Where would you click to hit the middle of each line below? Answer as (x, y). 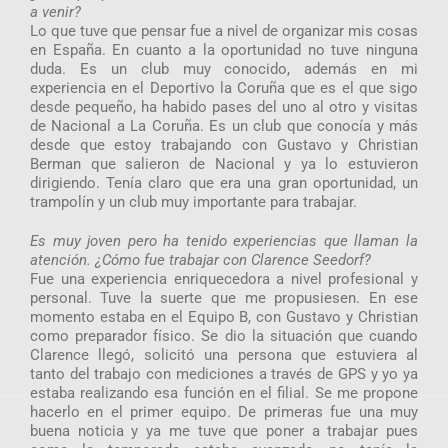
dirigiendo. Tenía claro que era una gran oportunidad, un (224, 182)
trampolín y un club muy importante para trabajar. (193, 201)
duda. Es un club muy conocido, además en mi (224, 68)
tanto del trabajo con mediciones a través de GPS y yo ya (224, 373)
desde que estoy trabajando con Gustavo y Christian (224, 144)
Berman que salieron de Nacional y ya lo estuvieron (224, 163)
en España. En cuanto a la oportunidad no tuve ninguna (224, 49)
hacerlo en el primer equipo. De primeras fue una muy (224, 411)
